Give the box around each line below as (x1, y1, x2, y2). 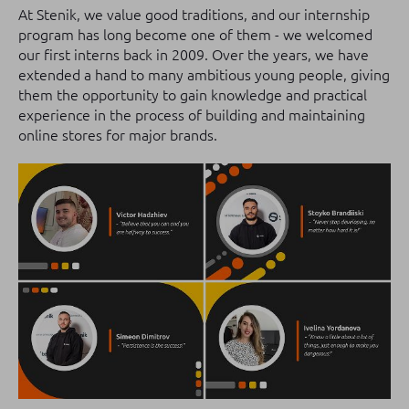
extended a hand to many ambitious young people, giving (18, 67, 390, 83)
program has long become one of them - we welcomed (18, 26, 372, 43)
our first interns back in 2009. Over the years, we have (18, 47, 369, 63)
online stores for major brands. (18, 127, 217, 143)
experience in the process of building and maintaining (18, 107, 365, 123)
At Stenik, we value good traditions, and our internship (18, 6, 370, 23)
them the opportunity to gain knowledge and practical (18, 87, 367, 103)
